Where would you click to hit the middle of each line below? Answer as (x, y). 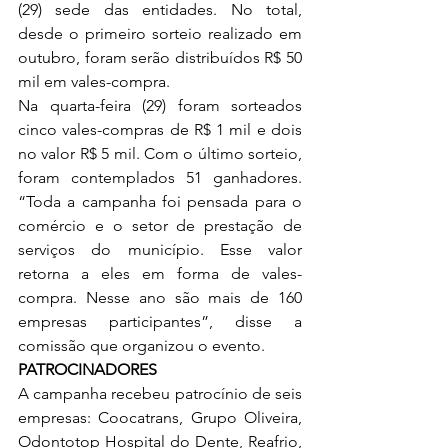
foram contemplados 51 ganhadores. (160, 177)
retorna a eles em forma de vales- (160, 273)
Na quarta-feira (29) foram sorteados (160, 105)
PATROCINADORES (89, 369)
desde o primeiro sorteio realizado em (160, 33)
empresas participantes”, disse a (160, 321)
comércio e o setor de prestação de (160, 225)
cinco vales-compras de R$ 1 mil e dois (160, 129)
